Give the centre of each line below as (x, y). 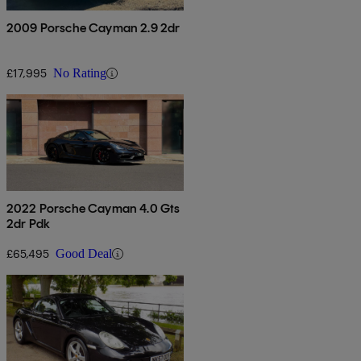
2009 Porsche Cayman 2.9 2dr (93, 28)
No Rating (80, 73)
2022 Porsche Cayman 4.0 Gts (93, 209)
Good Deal (84, 254)
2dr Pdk (29, 224)
